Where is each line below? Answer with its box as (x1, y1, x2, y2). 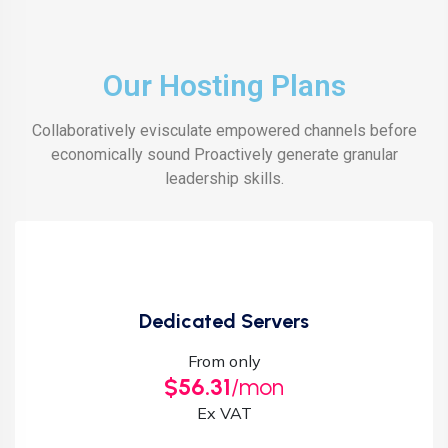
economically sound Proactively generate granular (50, 145, 398, 164)
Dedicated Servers (139, 309, 309, 333)
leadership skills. (164, 169, 284, 188)
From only (187, 351, 261, 371)
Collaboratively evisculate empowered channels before (31, 121, 417, 140)
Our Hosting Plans (102, 68, 346, 103)
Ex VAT (196, 403, 252, 423)
